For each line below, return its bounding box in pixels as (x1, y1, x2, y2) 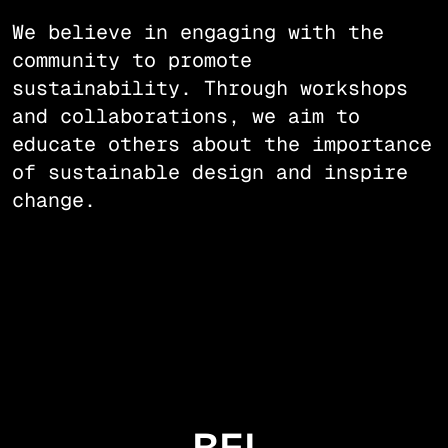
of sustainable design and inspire (12, 159, 408, 186)
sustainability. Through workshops (12, 75, 408, 102)
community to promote (12, 47, 252, 74)
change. (12, 187, 96, 214)
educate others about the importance (12, 131, 432, 158)
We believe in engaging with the (12, 19, 384, 46)
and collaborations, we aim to (12, 103, 360, 130)
